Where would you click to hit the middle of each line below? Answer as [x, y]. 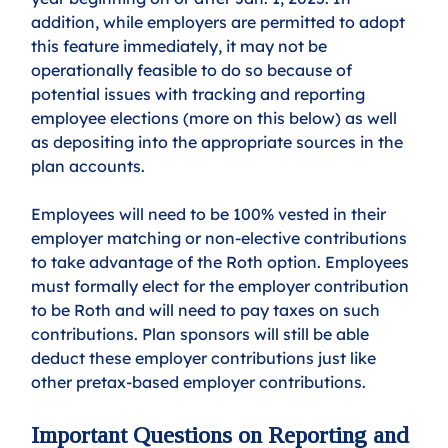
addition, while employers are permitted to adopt [220, 22]
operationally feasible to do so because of [194, 70]
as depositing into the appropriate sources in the [219, 142]
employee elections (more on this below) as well [216, 118]
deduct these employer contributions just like [206, 358]
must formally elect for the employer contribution [222, 286]
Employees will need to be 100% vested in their [211, 214]
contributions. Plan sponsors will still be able [202, 334]
